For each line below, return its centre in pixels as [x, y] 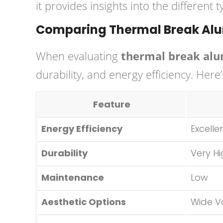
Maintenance [73, 177]
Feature [111, 104]
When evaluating [78, 56]
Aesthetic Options [84, 202]
